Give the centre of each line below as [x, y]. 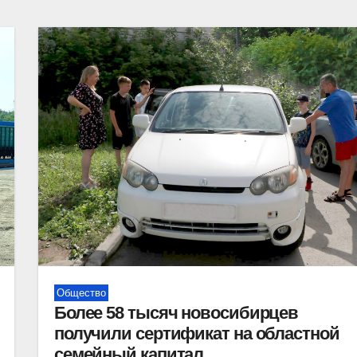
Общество [81, 293]
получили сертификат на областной [196, 333]
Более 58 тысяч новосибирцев [176, 313]
